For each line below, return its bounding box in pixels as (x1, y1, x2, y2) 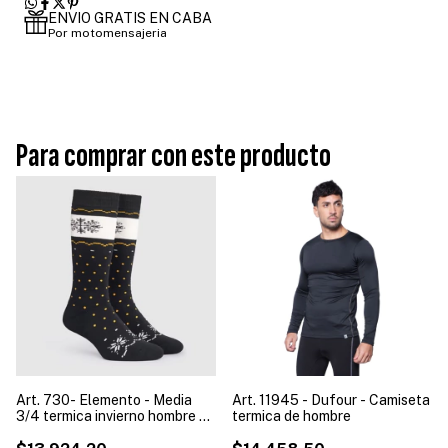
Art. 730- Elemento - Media (16, 391, 192, 408)
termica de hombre (232, 407, 351, 424)
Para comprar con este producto (16, 135, 331, 176)
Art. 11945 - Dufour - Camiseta (232, 391, 430, 408)
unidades (16, 423, 74, 440)
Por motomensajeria (48, 25, 167, 40)
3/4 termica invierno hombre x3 (16, 407, 216, 424)
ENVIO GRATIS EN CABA (48, 9, 212, 26)
